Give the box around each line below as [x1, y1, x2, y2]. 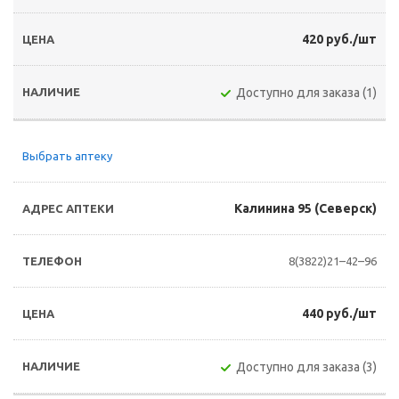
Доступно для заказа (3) [236, 360, 377, 374]
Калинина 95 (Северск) [234, 201, 377, 216]
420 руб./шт [302, 32, 377, 46]
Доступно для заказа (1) [236, 85, 377, 100]
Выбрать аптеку [22, 150, 112, 162]
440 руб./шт [302, 306, 377, 321]
